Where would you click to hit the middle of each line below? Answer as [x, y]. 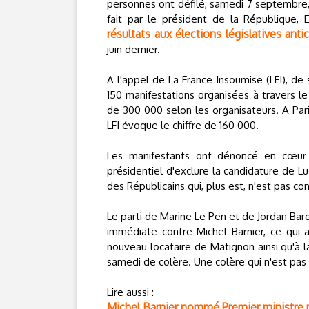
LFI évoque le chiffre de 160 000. [183, 125]
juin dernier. [133, 49]
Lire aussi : [130, 292]
